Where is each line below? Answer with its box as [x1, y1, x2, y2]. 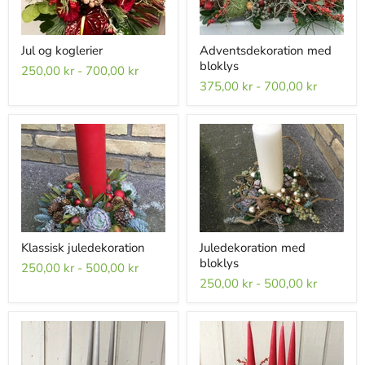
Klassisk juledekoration [21, 239, 145, 256]
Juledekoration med [200, 239, 306, 256]
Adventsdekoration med [200, 42, 332, 59]
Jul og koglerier [21, 42, 103, 59]
